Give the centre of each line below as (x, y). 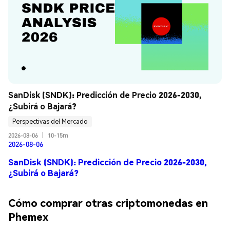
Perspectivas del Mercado (50, 122)
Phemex (28, 216)
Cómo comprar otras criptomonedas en (108, 202)
